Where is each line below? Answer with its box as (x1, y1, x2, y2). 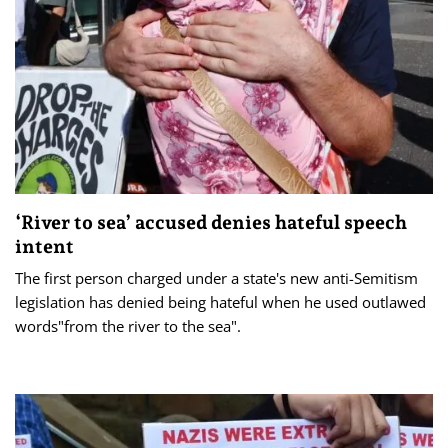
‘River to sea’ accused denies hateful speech (15, 211, 407, 234)
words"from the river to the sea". (15, 316, 241, 337)
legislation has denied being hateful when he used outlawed (15, 292, 426, 313)
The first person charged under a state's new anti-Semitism (15, 268, 418, 289)
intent (15, 235, 74, 258)
